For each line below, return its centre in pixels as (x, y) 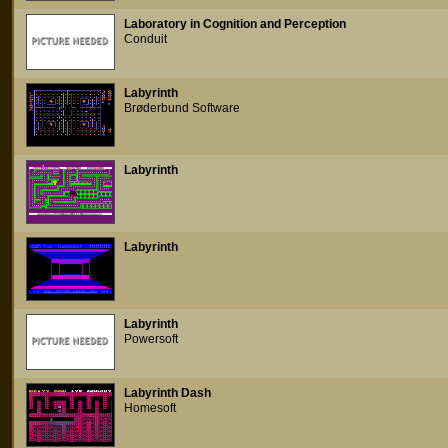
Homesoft (150, 408)
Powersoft (151, 339)
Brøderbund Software (182, 108)
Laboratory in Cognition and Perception (235, 24)
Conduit (145, 39)
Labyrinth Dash (167, 393)
